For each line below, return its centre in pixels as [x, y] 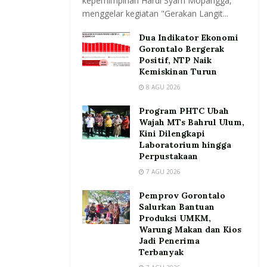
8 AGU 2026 [162, 87]
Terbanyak [161, 252]
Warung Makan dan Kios [190, 230]
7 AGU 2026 [162, 172]
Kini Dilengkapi [172, 134]
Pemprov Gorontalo [182, 196]
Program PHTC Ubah [184, 111]
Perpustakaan [168, 156]
